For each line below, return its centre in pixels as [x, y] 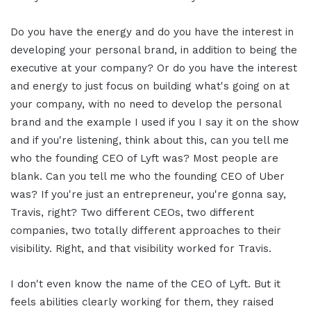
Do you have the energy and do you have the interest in [152, 32]
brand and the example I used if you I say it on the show [155, 122]
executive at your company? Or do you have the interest [154, 68]
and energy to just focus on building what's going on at [150, 86]
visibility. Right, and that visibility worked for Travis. [141, 248]
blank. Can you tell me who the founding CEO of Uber [148, 176]
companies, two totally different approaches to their [146, 230]
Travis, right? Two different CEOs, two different [132, 212]
